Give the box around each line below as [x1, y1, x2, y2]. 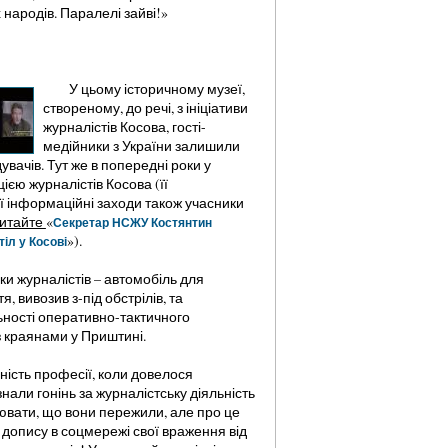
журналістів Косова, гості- [42, 117, 206, 136]
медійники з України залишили [42, 136, 240, 155]
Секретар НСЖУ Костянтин [52, 214, 212, 231]
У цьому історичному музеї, [60, 79, 245, 98]
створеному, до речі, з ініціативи [42, 98, 248, 117]
